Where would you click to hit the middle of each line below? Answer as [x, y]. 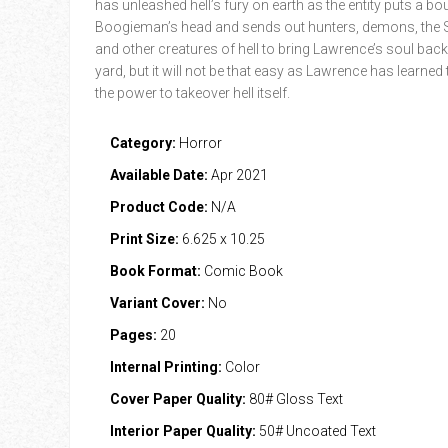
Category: [142, 143]
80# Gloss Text [294, 399]
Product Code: [158, 207]
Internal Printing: [165, 367]
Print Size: [144, 239]
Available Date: [158, 175]
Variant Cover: [157, 303]
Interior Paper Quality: [182, 431]
